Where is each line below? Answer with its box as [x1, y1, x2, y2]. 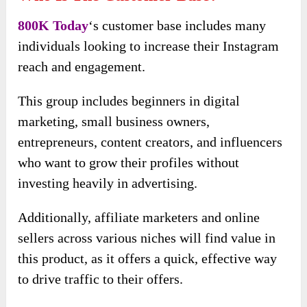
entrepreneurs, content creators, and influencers [18, 134, 283, 149]
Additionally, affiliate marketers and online [18, 209, 260, 225]
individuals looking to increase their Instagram [18, 38, 280, 53]
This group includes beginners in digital [18, 93, 241, 108]
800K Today [18, 17, 89, 33]
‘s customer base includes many [88, 17, 267, 33]
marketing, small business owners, [18, 113, 210, 129]
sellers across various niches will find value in [18, 230, 276, 245]
